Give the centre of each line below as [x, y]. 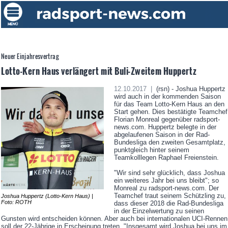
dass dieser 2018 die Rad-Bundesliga [168, 204]
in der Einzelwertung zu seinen [159, 211]
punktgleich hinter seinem [151, 150]
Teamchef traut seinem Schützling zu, [170, 196]
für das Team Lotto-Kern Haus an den [169, 104]
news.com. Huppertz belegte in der [165, 127]
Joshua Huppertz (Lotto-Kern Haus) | [47, 196]
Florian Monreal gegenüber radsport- [167, 120]
